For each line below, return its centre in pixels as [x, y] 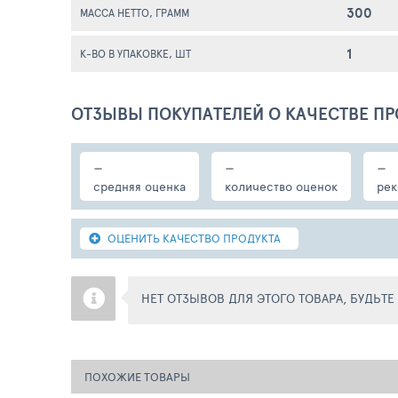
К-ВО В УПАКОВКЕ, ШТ [135, 53]
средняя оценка [139, 186]
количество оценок [281, 186]
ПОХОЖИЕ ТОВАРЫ [137, 377]
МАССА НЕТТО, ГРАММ [135, 12]
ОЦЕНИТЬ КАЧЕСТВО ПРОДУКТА [194, 238]
